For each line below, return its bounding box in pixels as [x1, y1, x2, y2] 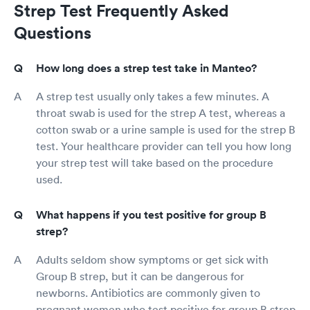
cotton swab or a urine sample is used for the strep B [36, 122, 295, 137]
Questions [14, 22, 91, 44]
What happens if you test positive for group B [36, 208, 266, 223]
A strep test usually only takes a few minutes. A [36, 89, 269, 104]
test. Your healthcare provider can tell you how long [36, 139, 291, 154]
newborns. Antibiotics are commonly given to [36, 286, 260, 300]
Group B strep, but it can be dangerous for [36, 269, 244, 284]
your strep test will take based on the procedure [36, 156, 273, 170]
